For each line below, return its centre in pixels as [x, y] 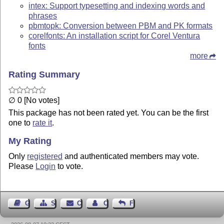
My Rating [30, 141]
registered [45, 156]
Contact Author [126, 203]
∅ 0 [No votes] [34, 100]
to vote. [69, 166]
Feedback [144, 203]
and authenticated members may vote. [131, 156]
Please [22, 166]
